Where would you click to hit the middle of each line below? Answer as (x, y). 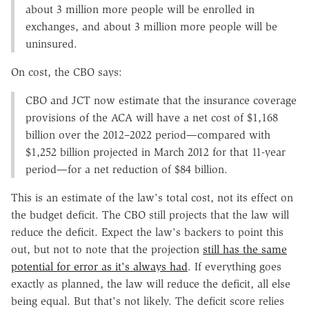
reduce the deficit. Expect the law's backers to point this (147, 232)
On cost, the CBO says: (67, 72)
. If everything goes (235, 267)
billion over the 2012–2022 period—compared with (148, 135)
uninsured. (53, 44)
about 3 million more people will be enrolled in (140, 10)
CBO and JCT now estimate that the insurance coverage (161, 101)
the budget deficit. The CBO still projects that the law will (150, 215)
